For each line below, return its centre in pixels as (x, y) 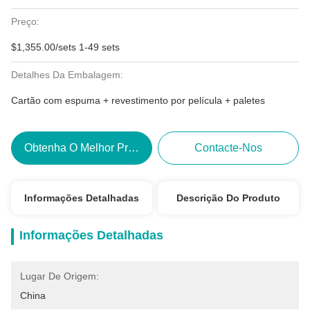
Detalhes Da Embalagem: (67, 75)
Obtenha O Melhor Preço (85, 148)
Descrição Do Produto (229, 198)
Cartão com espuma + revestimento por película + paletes (138, 100)
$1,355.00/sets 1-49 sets (65, 47)
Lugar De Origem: (60, 276)
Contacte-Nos (229, 148)
